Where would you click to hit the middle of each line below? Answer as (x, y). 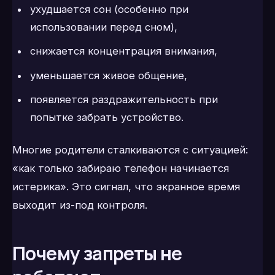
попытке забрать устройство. (107, 117)
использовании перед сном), (103, 27)
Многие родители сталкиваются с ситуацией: (130, 150)
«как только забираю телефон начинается (121, 168)
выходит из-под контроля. (80, 205)
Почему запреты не (97, 254)
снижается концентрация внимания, (123, 51)
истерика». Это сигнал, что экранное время (126, 187)
